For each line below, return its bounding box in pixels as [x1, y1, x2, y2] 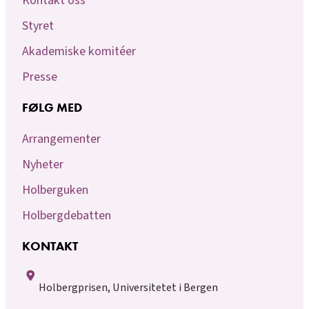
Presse [22, 68, 57, 86]
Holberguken [22, 181, 88, 199]
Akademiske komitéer [22, 43, 136, 61]
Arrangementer [22, 130, 101, 148]
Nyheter [22, 156, 63, 174]
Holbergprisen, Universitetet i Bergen [39, 280, 218, 296]
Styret [22, 17, 54, 35]
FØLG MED [22, 99, 82, 117]
